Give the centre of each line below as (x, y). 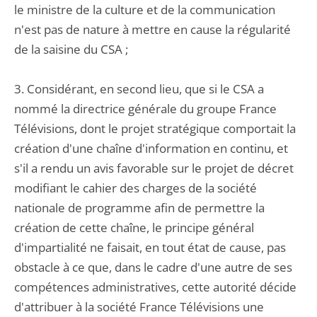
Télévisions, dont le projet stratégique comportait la (155, 128)
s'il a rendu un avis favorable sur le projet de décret (154, 168)
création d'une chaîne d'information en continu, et (151, 148)
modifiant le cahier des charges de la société (136, 188)
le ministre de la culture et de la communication (145, 10)
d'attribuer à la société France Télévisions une (139, 307)
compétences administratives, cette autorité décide (155, 287)
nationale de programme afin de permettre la (139, 208)
